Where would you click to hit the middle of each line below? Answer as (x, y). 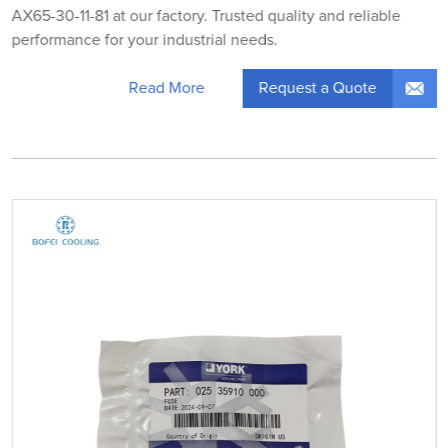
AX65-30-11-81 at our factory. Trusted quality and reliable (206, 15)
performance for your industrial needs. (144, 39)
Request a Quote (317, 87)
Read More (166, 88)
